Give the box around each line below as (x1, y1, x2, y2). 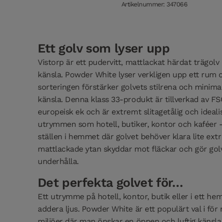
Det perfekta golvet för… (38, 175, 183, 190)
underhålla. (38, 156, 79, 166)
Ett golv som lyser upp (38, 41, 170, 55)
